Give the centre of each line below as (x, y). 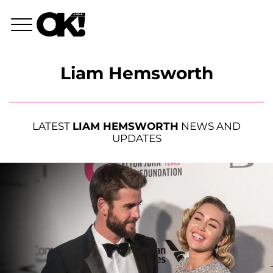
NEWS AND (210, 126)
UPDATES (136, 139)
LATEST (52, 126)
